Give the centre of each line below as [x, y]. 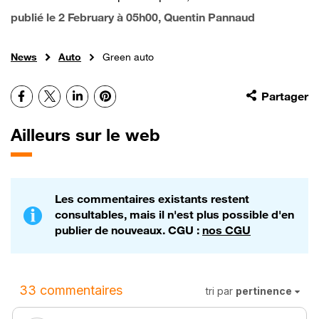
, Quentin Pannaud [206, 17]
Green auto [128, 56]
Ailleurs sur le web [85, 135]
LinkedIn [103, 96]
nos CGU [226, 230]
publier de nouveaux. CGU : [129, 230]
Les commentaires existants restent [152, 198]
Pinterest [133, 96]
